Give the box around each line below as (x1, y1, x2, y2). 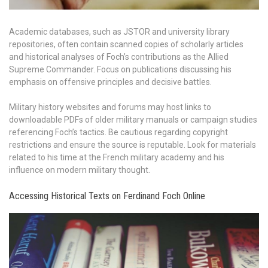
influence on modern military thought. (9, 165, 150, 175)
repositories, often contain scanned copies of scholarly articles (9, 39, 243, 49)
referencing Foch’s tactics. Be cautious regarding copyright (9, 127, 228, 137)
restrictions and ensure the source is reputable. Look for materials (9, 139, 256, 150)
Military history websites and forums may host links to (9, 102, 211, 112)
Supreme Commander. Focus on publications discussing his (9, 64, 232, 74)
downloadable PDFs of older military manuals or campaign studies (9, 114, 257, 124)
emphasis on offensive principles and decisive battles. (9, 77, 212, 87)
